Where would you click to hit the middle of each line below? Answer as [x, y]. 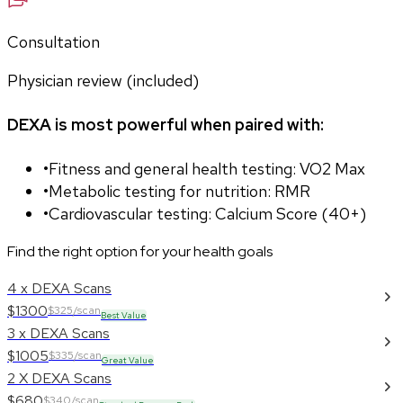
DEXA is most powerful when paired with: [166, 125]
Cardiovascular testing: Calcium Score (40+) [207, 214]
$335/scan [75, 356]
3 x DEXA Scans [58, 334]
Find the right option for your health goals [140, 252]
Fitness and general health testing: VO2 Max [207, 169]
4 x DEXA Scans [59, 289]
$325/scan [74, 311]
